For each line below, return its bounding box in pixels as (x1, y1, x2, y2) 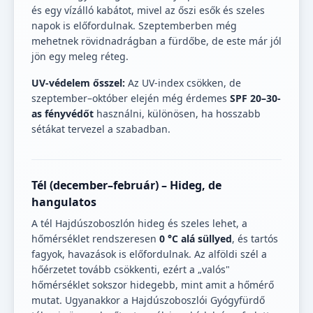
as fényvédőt (31, 107, 94, 121)
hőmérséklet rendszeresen (31, 232, 159, 246)
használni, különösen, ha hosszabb (94, 107, 261, 121)
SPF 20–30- (230, 92, 281, 105)
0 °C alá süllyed (159, 232, 232, 246)
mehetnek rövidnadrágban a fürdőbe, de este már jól (31, 34, 282, 48)
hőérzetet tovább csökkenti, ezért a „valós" (31, 263, 230, 277)
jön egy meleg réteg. (31, 50, 129, 64)
